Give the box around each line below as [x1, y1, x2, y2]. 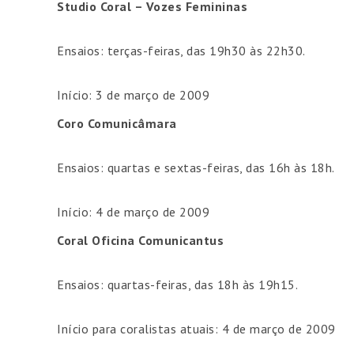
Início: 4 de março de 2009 [57, 204, 209, 220]
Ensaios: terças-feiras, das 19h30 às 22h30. [57, 43, 306, 58]
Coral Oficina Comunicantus [57, 232, 224, 248]
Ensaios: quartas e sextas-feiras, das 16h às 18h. [57, 160, 335, 175]
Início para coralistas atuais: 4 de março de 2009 [57, 321, 336, 337]
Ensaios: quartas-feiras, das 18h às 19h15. [57, 277, 298, 292]
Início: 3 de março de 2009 [57, 87, 209, 103]
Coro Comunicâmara [57, 115, 177, 131]
